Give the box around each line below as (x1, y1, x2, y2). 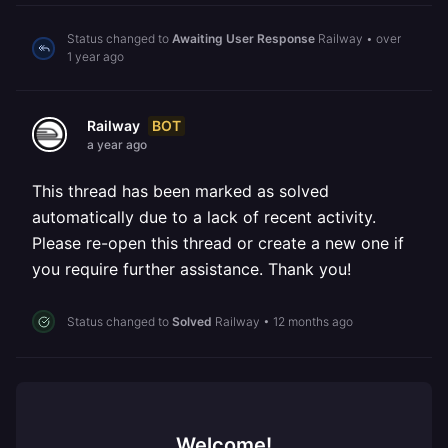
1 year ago (67, 49, 124, 64)
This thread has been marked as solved (32, 181, 329, 201)
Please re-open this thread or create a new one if (32, 233, 404, 253)
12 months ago (273, 313, 353, 329)
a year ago (87, 137, 147, 152)
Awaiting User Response (172, 31, 315, 46)
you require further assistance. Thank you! (32, 259, 351, 279)
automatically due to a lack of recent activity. (32, 207, 376, 227)
